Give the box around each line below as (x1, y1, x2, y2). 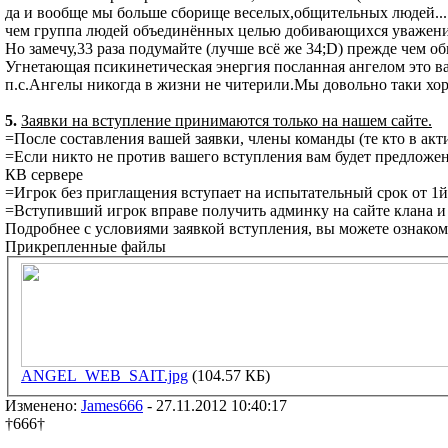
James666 (81, 397, 143, 415)
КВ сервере (5, 165, 83, 183)
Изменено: (5, 397, 81, 415)
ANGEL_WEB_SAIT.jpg (21, 367, 188, 385)
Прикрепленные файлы (5, 237, 166, 255)
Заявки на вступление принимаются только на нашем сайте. (21, 111, 432, 129)
